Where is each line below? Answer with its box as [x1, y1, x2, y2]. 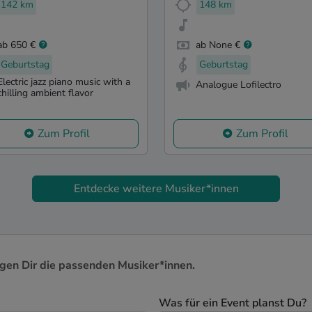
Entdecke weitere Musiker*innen [73, 181, 239, 197]
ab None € [196, 38, 240, 52]
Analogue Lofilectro [196, 78, 281, 92]
